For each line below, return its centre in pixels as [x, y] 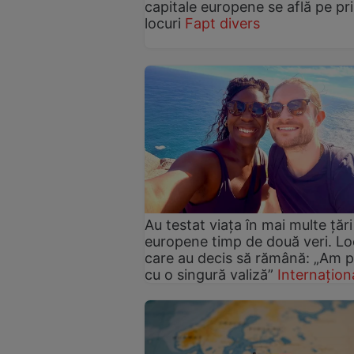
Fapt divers [222, 23]
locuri [163, 23]
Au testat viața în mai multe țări [249, 224]
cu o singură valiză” [209, 274]
